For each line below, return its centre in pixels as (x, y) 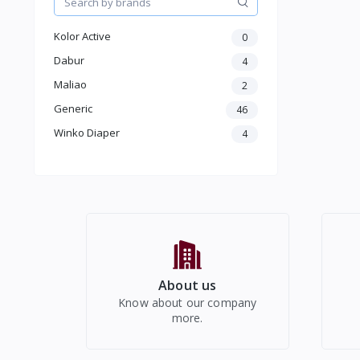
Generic (73, 109)
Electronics (98, 35)
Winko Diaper (87, 133)
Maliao (70, 85)
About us (188, 286)
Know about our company (188, 303)
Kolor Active (82, 37)
